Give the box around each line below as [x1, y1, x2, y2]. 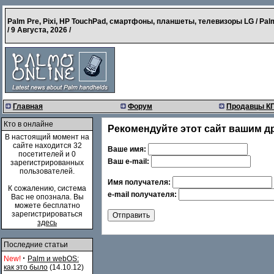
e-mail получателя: [108, 190, 179, 199]
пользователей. [20, 167, 75, 176]
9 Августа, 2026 [11, 26, 69, 34]
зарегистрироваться [12, 210, 83, 218]
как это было [4, 263, 48, 272]
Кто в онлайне [4, 120, 53, 128]
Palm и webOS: [28, 254, 79, 263]
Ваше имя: [108, 145, 148, 154]
